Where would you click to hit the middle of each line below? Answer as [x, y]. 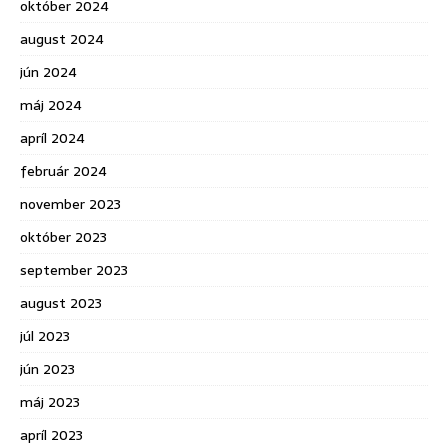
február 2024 [63, 171]
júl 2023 [45, 336]
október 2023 [63, 237]
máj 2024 [51, 105]
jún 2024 [48, 72]
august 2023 [61, 303]
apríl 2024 [52, 138]
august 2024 [62, 39]
